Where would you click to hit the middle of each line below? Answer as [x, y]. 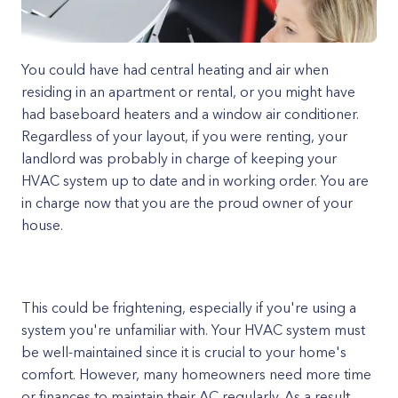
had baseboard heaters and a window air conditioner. [190, 114]
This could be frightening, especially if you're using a [189, 307]
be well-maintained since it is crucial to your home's [184, 352]
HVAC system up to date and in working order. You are [195, 180]
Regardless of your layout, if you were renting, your [184, 136]
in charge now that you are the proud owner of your [187, 203]
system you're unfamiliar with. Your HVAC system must [193, 330]
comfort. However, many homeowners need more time [196, 374]
